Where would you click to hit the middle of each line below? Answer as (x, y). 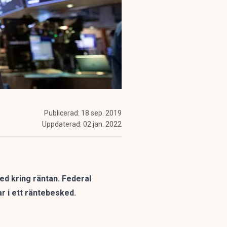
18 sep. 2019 (101, 113)
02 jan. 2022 (102, 124)
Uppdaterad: (63, 124)
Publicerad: (63, 113)
